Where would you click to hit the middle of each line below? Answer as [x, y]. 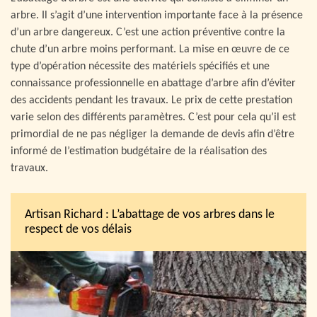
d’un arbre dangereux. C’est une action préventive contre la [148, 33]
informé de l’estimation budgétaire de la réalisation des [139, 151]
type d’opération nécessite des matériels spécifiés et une [140, 67]
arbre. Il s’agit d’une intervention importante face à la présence [157, 16]
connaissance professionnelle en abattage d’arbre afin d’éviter [153, 83]
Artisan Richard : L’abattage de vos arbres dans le [150, 215]
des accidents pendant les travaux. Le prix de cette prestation [151, 100]
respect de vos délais [78, 230]
